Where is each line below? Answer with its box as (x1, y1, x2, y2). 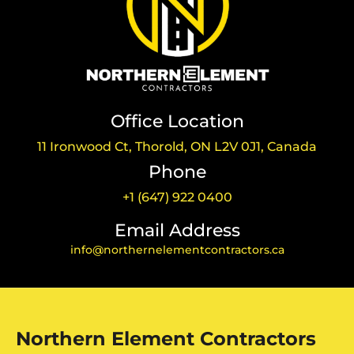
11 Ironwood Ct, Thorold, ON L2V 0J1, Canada (37, 139, 317, 155)
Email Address (114, 220, 240, 242)
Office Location (110, 111, 244, 133)
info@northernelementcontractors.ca (70, 243, 284, 258)
